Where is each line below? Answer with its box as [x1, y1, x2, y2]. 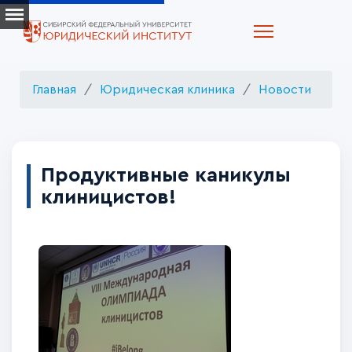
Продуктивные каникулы [40, 164, 291, 185]
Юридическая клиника [100, 83, 235, 96]
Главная [32, 83, 76, 96]
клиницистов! [40, 186, 176, 207]
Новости [258, 83, 311, 96]
